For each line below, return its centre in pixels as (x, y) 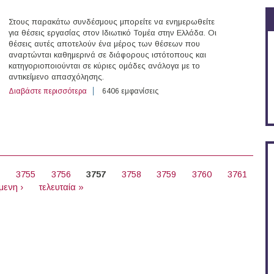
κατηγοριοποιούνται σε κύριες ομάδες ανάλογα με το (104, 66)
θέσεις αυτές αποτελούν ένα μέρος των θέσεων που (104, 44)
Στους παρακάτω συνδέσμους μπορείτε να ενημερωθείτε (112, 22)
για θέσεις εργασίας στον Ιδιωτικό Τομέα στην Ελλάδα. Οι (113, 33)
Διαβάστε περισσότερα (48, 91)
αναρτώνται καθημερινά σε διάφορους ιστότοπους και (107, 55)
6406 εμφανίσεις (130, 91)
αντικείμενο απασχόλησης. (56, 77)
